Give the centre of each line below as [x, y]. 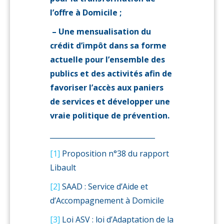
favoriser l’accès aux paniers [107, 87]
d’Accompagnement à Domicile [107, 200]
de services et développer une [110, 101]
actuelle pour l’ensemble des [107, 59]
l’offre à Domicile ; [86, 12]
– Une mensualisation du [100, 31]
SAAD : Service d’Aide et [104, 186]
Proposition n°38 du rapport [114, 153]
